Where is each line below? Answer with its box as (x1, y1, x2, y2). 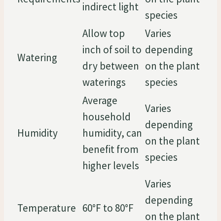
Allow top (82, 26, 125, 40)
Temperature (17, 201, 76, 215)
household (82, 110, 131, 123)
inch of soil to (82, 42, 142, 56)
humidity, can (82, 126, 142, 140)
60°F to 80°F (82, 201, 134, 215)
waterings (82, 75, 126, 89)
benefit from (82, 142, 139, 156)
